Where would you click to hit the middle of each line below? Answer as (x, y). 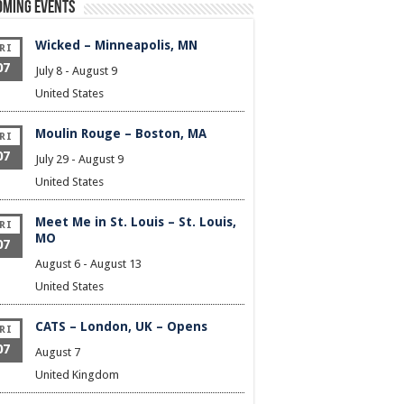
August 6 (58, 264)
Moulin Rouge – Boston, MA (121, 134)
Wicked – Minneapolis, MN (116, 46)
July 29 (52, 160)
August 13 (116, 264)
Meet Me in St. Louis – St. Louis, (136, 222)
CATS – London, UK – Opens (121, 327)
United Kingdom (77, 375)
